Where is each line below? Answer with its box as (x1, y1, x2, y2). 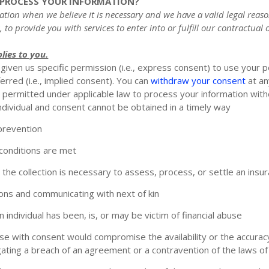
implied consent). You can (42, 74, 151, 86)
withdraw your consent (151, 74, 246, 86)
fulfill (178, 21, 199, 34)
